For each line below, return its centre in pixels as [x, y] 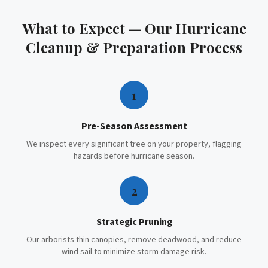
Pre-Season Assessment [134, 126]
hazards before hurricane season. [134, 156]
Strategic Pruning [134, 222]
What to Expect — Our [98, 28]
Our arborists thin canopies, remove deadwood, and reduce [134, 240]
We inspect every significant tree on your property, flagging [134, 144]
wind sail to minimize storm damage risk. [134, 252]
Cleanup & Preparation [106, 47]
